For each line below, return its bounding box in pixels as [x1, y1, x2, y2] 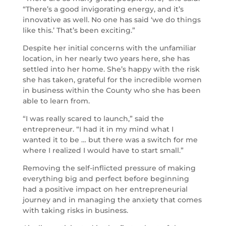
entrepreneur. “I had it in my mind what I [22, 125, 174, 134]
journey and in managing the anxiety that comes [22, 195, 202, 205]
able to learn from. [22, 96, 90, 106]
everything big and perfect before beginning [22, 174, 189, 184]
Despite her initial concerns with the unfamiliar [22, 43, 196, 53]
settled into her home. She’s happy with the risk [22, 65, 200, 74]
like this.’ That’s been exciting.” [22, 26, 135, 35]
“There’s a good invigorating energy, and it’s [22, 5, 184, 14]
